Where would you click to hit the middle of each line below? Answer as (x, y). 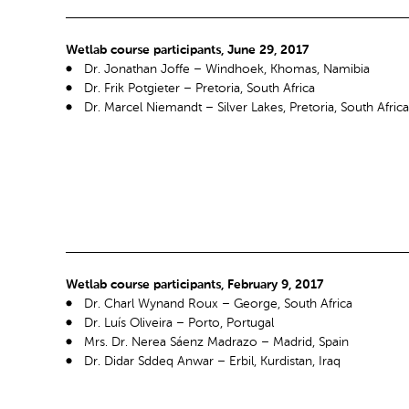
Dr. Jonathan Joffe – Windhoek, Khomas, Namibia (227, 70)
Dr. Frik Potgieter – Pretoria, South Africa (199, 89)
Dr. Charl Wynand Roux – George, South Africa (218, 304)
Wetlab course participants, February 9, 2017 (194, 285)
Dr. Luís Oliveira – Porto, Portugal (179, 324)
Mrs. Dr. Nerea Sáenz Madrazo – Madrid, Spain (216, 343)
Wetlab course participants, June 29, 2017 (187, 51)
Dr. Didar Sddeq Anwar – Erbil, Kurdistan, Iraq (212, 362)
